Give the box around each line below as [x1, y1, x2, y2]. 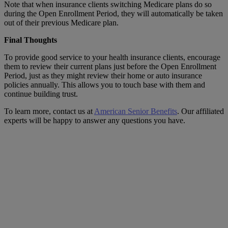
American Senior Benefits [94, 107, 177, 116]
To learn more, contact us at [4, 107, 94, 116]
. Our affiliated [177, 107, 224, 116]
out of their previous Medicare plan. [4, 18, 121, 27]
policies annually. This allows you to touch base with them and [4, 80, 205, 90]
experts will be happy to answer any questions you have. [4, 116, 187, 125]
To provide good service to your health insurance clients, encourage [4, 53, 220, 62]
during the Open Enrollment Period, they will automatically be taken [4, 9, 223, 18]
